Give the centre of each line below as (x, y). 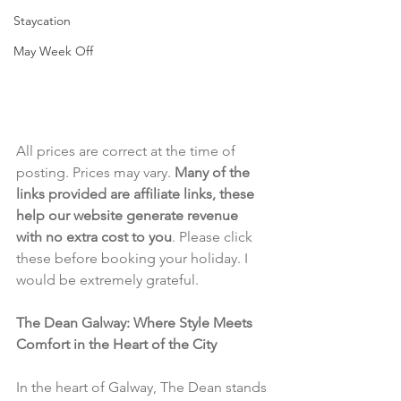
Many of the (214, 172)
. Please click (214, 236)
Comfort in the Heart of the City (116, 344)
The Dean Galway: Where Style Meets (136, 322)
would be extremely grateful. (107, 279)
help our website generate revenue (129, 215)
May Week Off (53, 51)
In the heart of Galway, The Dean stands (143, 387)
